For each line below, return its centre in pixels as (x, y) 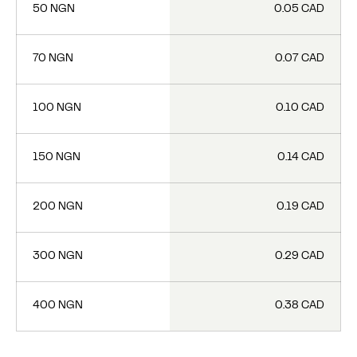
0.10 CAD (300, 108)
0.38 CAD (300, 306)
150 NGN (57, 157)
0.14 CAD (301, 157)
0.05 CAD (299, 9)
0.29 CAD (300, 256)
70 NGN (53, 59)
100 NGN (57, 108)
